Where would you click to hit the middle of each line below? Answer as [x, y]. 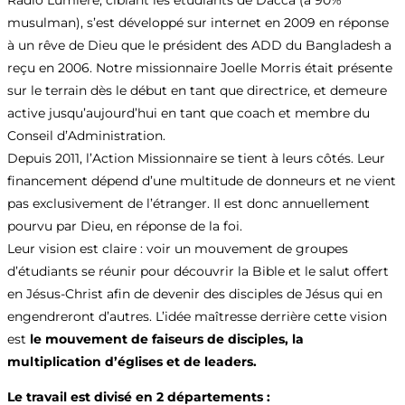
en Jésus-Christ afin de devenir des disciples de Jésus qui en [195, 294]
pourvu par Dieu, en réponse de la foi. [125, 226]
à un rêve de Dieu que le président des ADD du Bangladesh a [199, 45]
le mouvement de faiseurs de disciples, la [167, 339]
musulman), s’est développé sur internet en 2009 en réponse [198, 23]
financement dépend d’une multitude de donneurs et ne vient [202, 181]
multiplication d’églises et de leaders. [132, 362]
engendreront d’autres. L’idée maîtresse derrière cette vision [197, 316]
